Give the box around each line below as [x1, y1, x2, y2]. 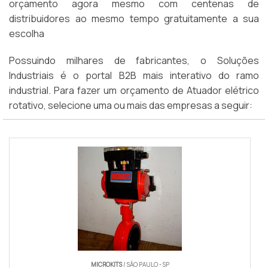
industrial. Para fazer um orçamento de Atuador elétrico [9, 84, 259, 98]
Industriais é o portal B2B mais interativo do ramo [9, 69, 259, 83]
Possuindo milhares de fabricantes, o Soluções [9, 54, 259, 68]
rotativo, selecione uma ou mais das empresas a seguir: [9, 99, 252, 112]
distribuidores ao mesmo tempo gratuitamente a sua [9, 12, 259, 26]
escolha [9, 27, 44, 41]
